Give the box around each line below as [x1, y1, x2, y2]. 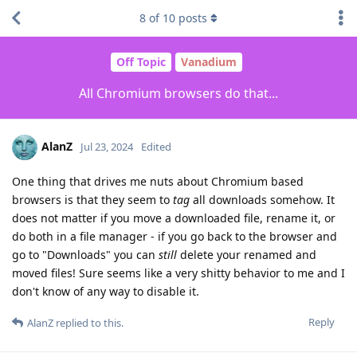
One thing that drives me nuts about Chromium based [12, 173, 304, 189]
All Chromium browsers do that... [79, 84, 278, 102]
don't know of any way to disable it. [12, 283, 199, 299]
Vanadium [181, 54, 237, 70]
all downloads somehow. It [190, 191, 335, 207]
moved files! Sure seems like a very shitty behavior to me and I [12, 265, 345, 280]
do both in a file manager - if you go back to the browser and [12, 228, 337, 244]
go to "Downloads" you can [12, 246, 159, 262]
